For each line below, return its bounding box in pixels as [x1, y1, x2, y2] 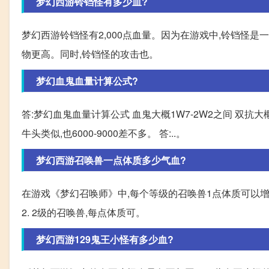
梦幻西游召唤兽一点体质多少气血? [36, 153, 186, 167]
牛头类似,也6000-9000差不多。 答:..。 [22, 125, 186, 140]
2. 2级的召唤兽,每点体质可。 [22, 205, 145, 219]
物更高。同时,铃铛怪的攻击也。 [22, 46, 159, 61]
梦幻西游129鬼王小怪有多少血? [36, 232, 174, 246]
